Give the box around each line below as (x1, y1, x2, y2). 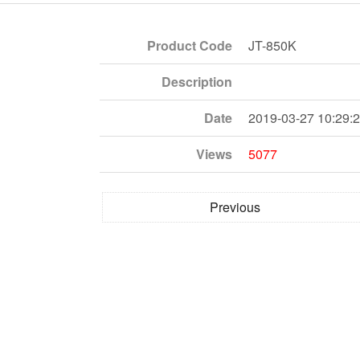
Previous (210, 197, 260, 216)
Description (162, 72, 232, 91)
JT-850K (248, 35, 297, 55)
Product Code (147, 35, 232, 55)
